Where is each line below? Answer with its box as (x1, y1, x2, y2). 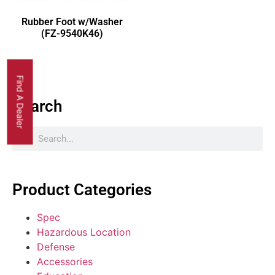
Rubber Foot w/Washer (21, 16, 123, 28)
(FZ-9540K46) (41, 28, 103, 40)
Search (12, 97, 63, 116)
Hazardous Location (37, 226, 131, 239)
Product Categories (12, 180, 152, 199)
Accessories (37, 255, 93, 268)
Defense (37, 241, 75, 254)
